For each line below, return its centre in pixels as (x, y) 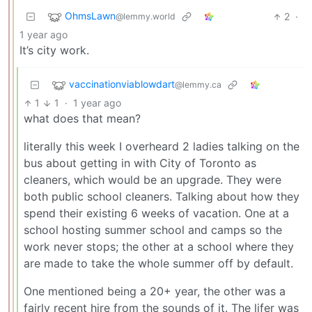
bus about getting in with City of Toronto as (140, 163)
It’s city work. (54, 50)
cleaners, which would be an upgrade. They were (153, 180)
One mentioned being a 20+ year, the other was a (155, 291)
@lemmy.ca (198, 85)
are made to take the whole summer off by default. (158, 264)
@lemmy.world (146, 17)
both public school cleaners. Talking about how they (162, 197)
